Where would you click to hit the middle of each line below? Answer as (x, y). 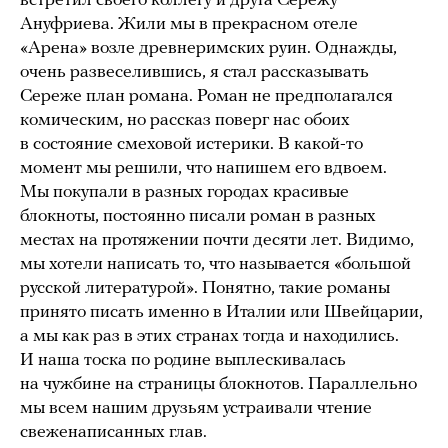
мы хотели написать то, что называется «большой (215, 265)
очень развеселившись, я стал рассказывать (194, 73)
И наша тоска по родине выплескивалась (183, 361)
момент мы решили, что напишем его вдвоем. (203, 169)
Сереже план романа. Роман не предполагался (206, 97)
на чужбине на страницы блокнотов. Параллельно (218, 385)
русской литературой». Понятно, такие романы (205, 289)
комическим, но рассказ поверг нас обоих (185, 121)
